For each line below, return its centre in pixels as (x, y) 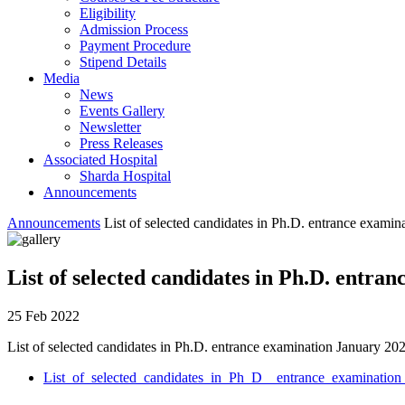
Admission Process (134, 29)
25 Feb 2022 (43, 316)
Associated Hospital (100, 160)
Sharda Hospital (125, 176)
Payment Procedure (135, 46)
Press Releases (121, 143)
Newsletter (110, 127)
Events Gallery (122, 111)
